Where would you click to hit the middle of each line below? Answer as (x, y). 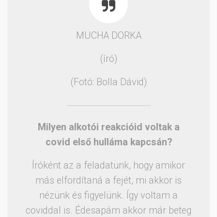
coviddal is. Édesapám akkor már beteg (108, 210)
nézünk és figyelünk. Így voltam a (108, 195)
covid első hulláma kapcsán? (108, 142)
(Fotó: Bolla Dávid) (108, 82)
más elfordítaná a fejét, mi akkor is (108, 180)
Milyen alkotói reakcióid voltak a (108, 127)
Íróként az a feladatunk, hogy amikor (108, 165)
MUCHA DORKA (108, 35)
